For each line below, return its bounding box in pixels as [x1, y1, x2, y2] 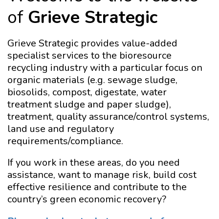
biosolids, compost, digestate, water [7, 86, 167, 99]
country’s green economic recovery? [7, 193, 166, 206]
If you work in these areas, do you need [7, 156, 180, 170]
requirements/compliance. [7, 134, 123, 148]
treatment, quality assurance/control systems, [7, 110, 209, 124]
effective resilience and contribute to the [7, 180, 187, 194]
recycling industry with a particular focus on [7, 61, 202, 75]
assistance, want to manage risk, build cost [7, 168, 197, 182]
